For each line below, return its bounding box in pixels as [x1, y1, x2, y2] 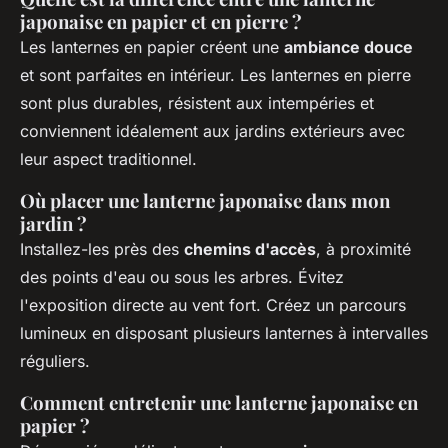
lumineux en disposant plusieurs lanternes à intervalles [20, 323, 428, 344]
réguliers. [20, 351, 90, 372]
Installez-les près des [20, 239, 184, 260]
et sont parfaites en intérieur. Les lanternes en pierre [20, 65, 411, 86]
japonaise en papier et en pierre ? [20, 9, 302, 35]
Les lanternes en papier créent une [20, 37, 284, 58]
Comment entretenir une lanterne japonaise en [20, 390, 418, 416]
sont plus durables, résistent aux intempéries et [20, 93, 374, 114]
